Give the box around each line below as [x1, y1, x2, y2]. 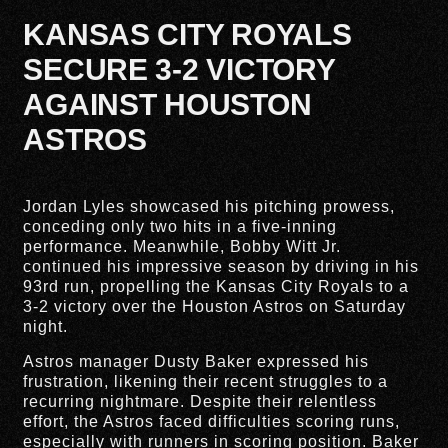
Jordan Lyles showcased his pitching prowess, [23, 198, 396, 216]
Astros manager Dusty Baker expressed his [23, 352, 370, 370]
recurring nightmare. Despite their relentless [23, 392, 378, 410]
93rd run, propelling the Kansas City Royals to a [23, 278, 410, 296]
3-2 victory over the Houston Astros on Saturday [23, 298, 407, 316]
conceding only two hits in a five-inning [23, 218, 338, 236]
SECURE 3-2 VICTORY [23, 53, 335, 87]
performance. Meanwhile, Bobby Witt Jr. [23, 238, 342, 256]
